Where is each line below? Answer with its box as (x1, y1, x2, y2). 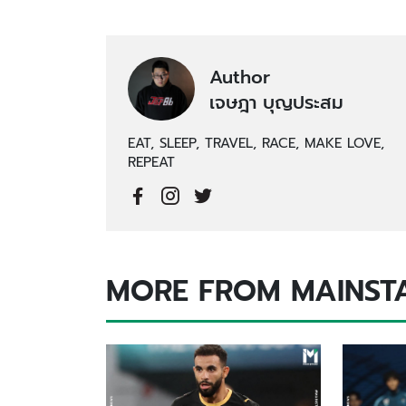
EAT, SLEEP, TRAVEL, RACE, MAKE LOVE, (128, 132, 384, 154)
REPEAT (128, 151, 175, 173)
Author (209, 64, 270, 92)
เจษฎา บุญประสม (209, 90, 343, 117)
